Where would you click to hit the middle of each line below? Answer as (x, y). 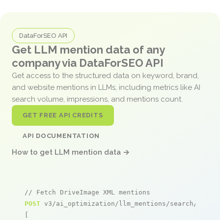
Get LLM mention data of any (88, 49)
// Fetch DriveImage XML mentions (87, 192)
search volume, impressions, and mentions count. (98, 99)
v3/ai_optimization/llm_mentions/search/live (127, 203)
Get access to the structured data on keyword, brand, (105, 75)
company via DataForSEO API (88, 63)
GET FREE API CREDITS (63, 115)
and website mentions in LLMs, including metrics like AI (106, 87)
